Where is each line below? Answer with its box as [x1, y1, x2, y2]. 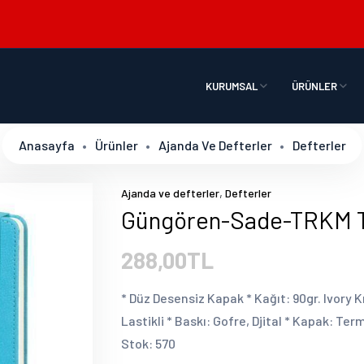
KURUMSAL [206, 79, 260, 93]
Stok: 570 [121, 336, 175, 351]
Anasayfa [18, 137, 75, 153]
